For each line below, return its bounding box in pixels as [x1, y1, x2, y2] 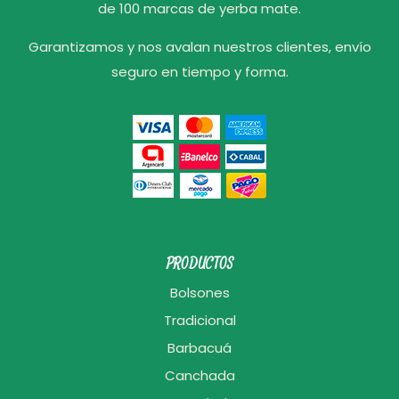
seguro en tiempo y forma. [110, 61, 289, 81]
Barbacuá [167, 338, 232, 358]
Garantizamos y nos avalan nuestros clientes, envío [28, 37, 371, 56]
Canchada [164, 366, 235, 386]
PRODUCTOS [166, 253, 233, 273]
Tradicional [163, 311, 236, 330]
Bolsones [169, 283, 230, 303]
